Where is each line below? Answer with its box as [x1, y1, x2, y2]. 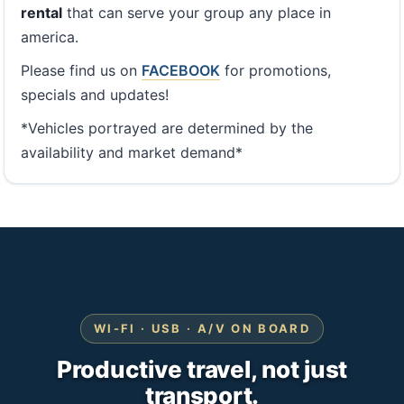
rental [21, 3, 62, 22]
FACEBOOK [142, 60, 220, 79]
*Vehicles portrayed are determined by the [21, 118, 313, 137]
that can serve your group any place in [62, 3, 331, 22]
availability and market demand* [21, 142, 243, 161]
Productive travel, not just [57, 354, 347, 383]
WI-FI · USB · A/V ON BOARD [94, 320, 310, 335]
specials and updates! [21, 85, 169, 104]
